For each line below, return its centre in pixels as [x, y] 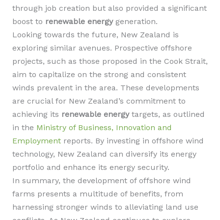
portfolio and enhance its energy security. [91, 167]
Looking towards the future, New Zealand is [95, 35]
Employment [36, 141]
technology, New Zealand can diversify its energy [104, 154]
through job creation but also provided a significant [109, 8]
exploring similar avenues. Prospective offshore [102, 48]
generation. [135, 21]
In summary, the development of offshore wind [101, 180]
